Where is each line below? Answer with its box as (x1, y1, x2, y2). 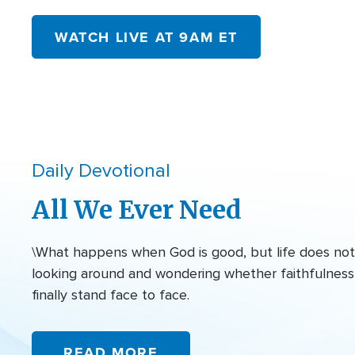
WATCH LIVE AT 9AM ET (55, 26, 239, 48)
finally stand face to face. (32, 285, 189, 303)
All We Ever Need (32, 193, 242, 226)
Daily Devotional (32, 158, 170, 182)
